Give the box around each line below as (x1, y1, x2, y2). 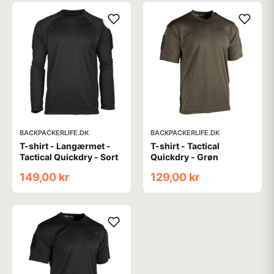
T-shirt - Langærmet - (20, 141, 111, 151)
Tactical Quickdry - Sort (20, 152, 118, 162)
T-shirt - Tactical (150, 141, 220, 151)
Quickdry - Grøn (150, 152, 218, 162)
